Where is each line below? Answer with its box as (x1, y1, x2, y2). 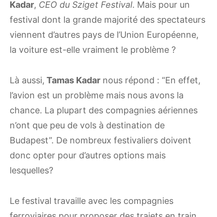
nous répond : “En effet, (100, 75, 201, 86)
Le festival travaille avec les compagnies (10, 196, 173, 206)
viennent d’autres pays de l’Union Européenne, (10, 30, 199, 40)
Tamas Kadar (45, 75, 100, 86)
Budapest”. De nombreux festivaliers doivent (10, 135, 191, 146)
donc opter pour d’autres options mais (10, 150, 166, 161)
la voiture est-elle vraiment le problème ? (10, 45, 176, 55)
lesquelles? (10, 165, 53, 176)
